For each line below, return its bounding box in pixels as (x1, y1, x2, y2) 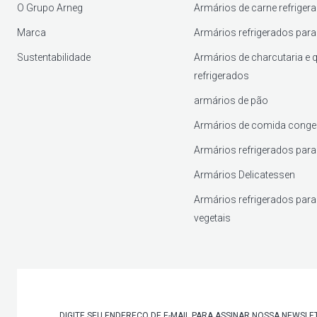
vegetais (194, 212, 231, 224)
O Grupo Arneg (17, 1, 83, 13)
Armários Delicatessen (194, 168, 296, 180)
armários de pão (194, 94, 269, 106)
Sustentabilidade (17, 51, 91, 63)
